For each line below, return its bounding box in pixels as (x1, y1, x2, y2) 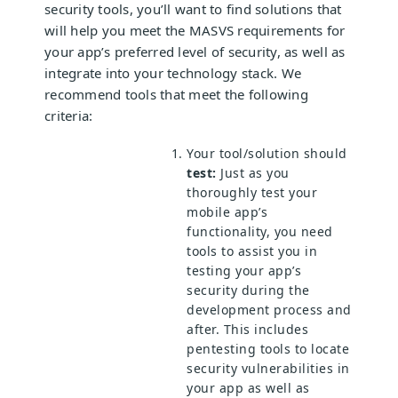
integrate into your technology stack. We (44, 63, 301, 82)
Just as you (216, 163, 290, 181)
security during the (187, 281, 310, 298)
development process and (187, 300, 352, 318)
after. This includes (187, 320, 308, 338)
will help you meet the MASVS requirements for (44, 20, 346, 39)
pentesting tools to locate (187, 339, 349, 357)
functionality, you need (187, 222, 333, 240)
